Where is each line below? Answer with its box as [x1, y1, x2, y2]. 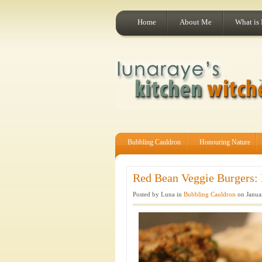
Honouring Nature [199, 138, 250, 146]
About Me [180, 18, 212, 26]
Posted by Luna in [133, 191, 184, 198]
